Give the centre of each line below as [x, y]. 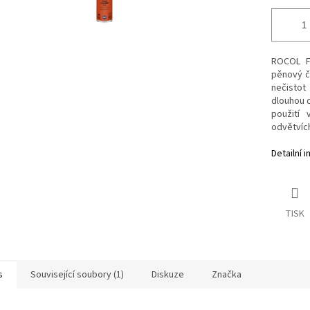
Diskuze [168, 275]
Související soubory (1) [77, 275]
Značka [227, 275]
